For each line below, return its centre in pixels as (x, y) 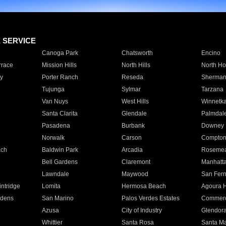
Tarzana (212, 89)
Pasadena (56, 126)
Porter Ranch (60, 77)
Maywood (135, 174)
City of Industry (142, 210)
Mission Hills (59, 65)
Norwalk (53, 138)
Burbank (133, 126)
